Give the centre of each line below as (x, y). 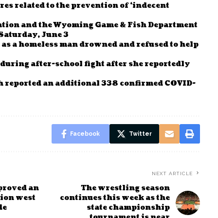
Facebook (85, 134)
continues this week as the (115, 198)
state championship (128, 208)
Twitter (140, 134)
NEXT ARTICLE (172, 174)
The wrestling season (125, 188)
